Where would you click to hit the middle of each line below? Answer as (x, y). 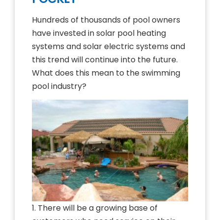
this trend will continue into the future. (105, 60)
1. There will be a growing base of (95, 208)
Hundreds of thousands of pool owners (106, 20)
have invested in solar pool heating (99, 33)
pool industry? (59, 86)
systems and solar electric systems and (109, 46)
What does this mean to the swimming (106, 73)
